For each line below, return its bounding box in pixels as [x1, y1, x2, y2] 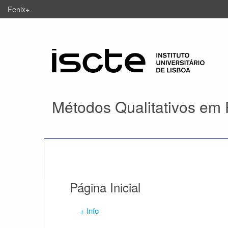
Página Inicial [70, 178, 140, 196]
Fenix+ [8, 4, 30, 14]
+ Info [80, 205, 99, 216]
